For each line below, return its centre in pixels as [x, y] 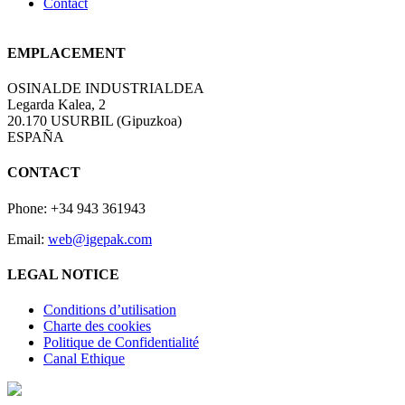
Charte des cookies [97, 326]
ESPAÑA [36, 137]
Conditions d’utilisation [110, 310]
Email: [28, 239]
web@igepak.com [100, 239]
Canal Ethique [84, 359]
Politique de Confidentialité [121, 343]
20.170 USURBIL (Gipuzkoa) [94, 121]
